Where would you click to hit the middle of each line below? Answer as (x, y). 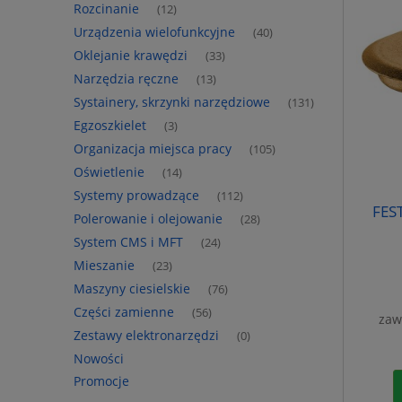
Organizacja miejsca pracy (153, 148)
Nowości (99, 358)
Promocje (101, 380)
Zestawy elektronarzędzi (146, 335)
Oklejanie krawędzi (131, 55)
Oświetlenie (109, 171)
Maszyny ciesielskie (132, 288)
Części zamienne (124, 311)
